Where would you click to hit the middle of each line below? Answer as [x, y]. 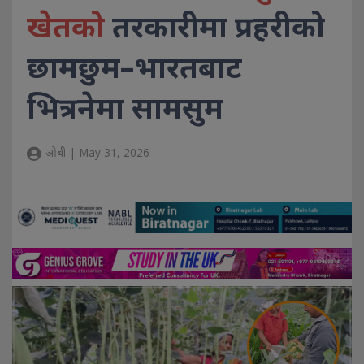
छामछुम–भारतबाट [134, 67]
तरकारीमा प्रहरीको [219, 27]
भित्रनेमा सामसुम [125, 108]
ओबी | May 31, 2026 [96, 153]
